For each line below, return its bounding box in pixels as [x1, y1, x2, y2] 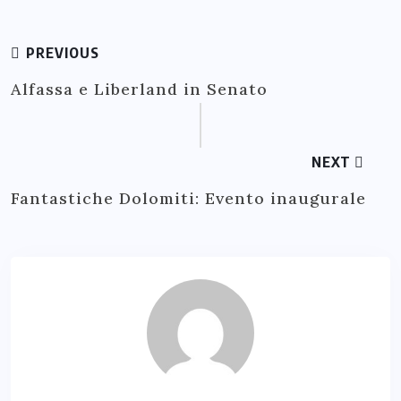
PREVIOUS [22, 44, 99, 63]
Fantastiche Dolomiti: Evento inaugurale [11, 188, 366, 209]
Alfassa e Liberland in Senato [11, 79, 268, 100]
